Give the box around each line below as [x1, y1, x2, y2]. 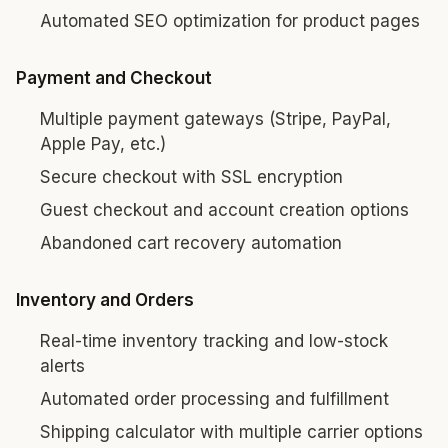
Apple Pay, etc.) [40, 134, 166, 154]
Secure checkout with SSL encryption [40, 167, 343, 187]
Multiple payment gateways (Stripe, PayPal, [40, 109, 391, 129]
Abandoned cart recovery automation [40, 233, 342, 253]
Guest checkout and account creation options [40, 200, 409, 220]
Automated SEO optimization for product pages [40, 11, 420, 31]
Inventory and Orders [16, 290, 194, 310]
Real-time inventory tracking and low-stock [40, 331, 388, 351]
